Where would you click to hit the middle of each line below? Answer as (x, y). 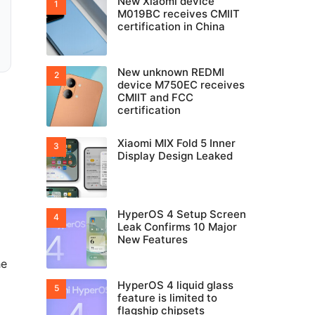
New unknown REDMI (171, 72)
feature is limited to (167, 298)
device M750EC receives (181, 85)
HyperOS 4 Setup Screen (182, 214)
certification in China (171, 26)
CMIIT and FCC (155, 97)
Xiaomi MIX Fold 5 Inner (176, 143)
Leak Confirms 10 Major (177, 227)
